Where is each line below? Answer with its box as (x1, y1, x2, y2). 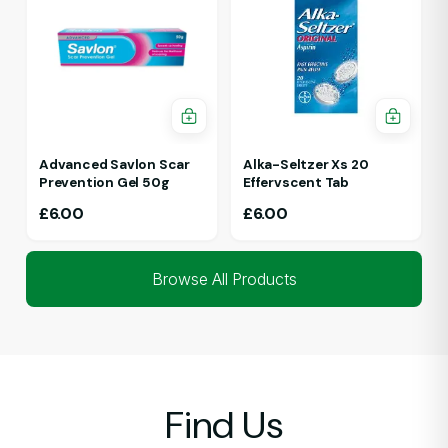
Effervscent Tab (243, 173, 349, 191)
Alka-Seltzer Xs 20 (243, 155, 369, 173)
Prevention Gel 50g (39, 173, 170, 191)
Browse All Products (151, 268, 297, 289)
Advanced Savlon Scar (39, 155, 190, 173)
